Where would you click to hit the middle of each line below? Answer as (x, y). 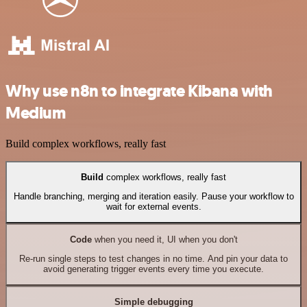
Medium (36, 113)
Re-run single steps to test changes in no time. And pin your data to (153, 259)
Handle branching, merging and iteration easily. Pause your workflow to (153, 197)
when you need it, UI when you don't (164, 239)
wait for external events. (153, 207)
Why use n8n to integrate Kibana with (139, 91)
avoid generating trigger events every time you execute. (153, 269)
